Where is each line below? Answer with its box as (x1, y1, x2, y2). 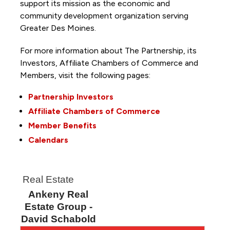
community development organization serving (20, 10, 188, 21)
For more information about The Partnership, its (20, 45, 197, 55)
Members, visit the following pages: (20, 70, 152, 80)
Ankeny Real (28, 188, 89, 200)
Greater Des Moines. (20, 23, 98, 33)
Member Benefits (28, 120, 97, 130)
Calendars (28, 135, 68, 145)
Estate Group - (24, 201, 92, 212)
